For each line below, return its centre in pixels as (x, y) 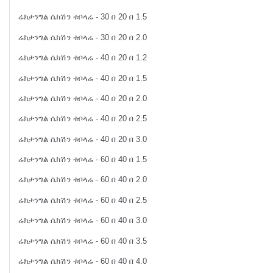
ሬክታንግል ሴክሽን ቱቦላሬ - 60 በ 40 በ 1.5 (83, 160)
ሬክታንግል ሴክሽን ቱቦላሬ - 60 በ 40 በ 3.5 (83, 241)
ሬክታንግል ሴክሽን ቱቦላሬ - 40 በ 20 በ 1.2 (83, 58)
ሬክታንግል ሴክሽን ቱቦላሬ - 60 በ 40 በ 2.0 (83, 180)
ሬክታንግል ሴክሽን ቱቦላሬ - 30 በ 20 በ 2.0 (83, 37)
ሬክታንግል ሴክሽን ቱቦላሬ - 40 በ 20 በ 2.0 (83, 98)
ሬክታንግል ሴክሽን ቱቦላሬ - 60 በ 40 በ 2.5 (83, 200)
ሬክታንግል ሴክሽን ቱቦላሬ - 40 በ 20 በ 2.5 (83, 119)
